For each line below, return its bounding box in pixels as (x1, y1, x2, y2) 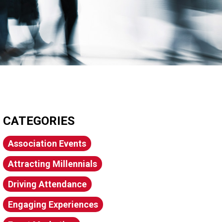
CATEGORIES (3, 114, 75, 128)
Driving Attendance (8, 179, 87, 189)
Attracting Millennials (8, 159, 97, 169)
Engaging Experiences (8, 199, 98, 210)
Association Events (8, 138, 86, 149)
